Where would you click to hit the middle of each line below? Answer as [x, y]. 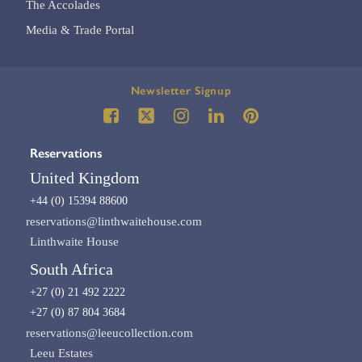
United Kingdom [85, 178]
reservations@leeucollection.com [110, 333]
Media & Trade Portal [80, 30]
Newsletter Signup [181, 91]
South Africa [72, 269]
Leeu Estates [62, 354]
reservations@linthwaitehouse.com [114, 222]
